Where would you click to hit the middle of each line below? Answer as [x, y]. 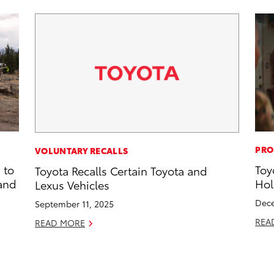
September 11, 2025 [75, 204]
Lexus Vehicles [72, 185]
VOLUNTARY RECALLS [82, 151]
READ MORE [60, 223]
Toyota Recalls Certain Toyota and [121, 171]
